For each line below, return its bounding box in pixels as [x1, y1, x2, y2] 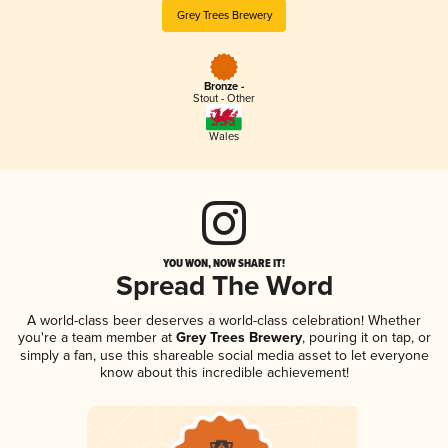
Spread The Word [115, 269, 333, 305]
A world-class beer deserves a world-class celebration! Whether [27, 311, 421, 329]
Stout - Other [193, 92, 255, 106]
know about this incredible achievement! [99, 363, 349, 381]
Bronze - [204, 80, 244, 95]
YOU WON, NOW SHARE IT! [163, 254, 285, 271]
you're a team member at [17, 328, 172, 346]
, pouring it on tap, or [301, 328, 431, 346]
